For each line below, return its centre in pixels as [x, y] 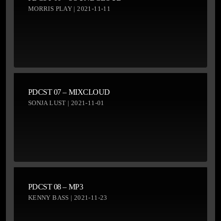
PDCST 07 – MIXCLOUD [69, 92]
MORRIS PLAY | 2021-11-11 [69, 9]
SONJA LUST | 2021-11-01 [66, 103]
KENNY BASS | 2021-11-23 [68, 197]
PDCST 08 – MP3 [55, 186]
